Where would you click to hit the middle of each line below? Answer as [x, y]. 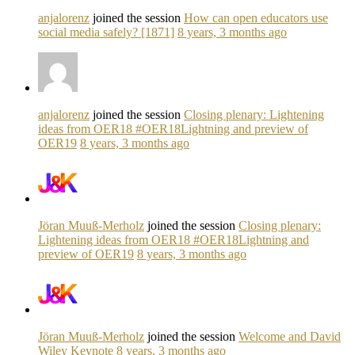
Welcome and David [290, 336]
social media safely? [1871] [106, 32]
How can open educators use [256, 17]
